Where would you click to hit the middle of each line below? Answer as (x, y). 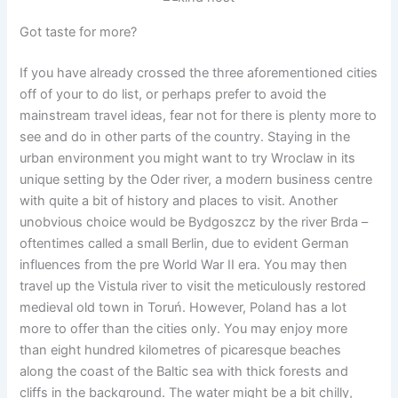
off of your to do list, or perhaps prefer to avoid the (173, 94)
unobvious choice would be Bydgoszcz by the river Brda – (194, 222)
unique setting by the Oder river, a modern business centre (196, 179)
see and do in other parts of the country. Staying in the (185, 136)
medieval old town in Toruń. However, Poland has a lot (183, 307)
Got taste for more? (79, 32)
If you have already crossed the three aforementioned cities (199, 72)
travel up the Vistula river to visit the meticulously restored (193, 286)
